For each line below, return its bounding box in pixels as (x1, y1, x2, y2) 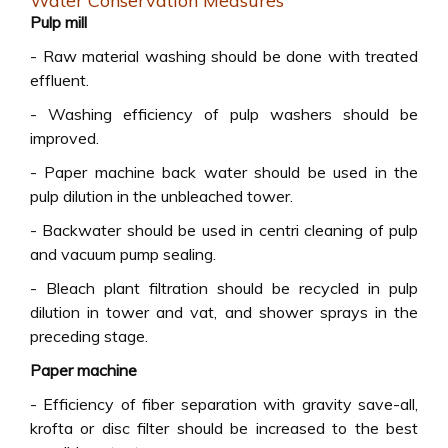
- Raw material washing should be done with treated (30, 46, 418, 66)
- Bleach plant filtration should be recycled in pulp (30, 278, 418, 298)
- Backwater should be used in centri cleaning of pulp (30, 220, 418, 240)
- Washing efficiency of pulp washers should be (30, 104, 418, 124)
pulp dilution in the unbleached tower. (30, 186, 293, 206)
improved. (30, 128, 99, 148)
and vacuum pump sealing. (30, 244, 216, 264)
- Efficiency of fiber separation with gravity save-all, (30, 394, 418, 414)
